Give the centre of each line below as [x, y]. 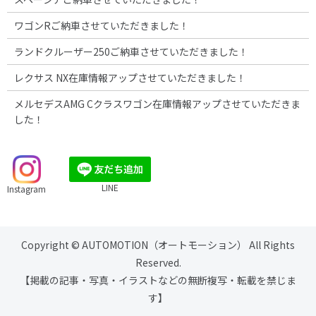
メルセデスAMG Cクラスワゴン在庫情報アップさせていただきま [157, 104]
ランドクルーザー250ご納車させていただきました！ [131, 52]
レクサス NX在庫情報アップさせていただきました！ [130, 78]
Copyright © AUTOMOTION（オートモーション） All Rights [158, 245]
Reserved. [158, 263]
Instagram [26, 189]
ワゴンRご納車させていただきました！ [101, 26]
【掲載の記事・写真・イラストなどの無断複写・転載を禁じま [158, 280]
